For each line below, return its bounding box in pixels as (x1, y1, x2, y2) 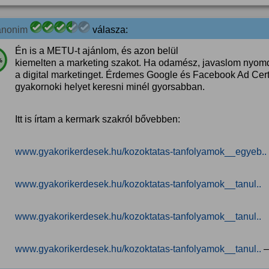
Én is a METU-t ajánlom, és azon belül (15, 46, 178, 56)
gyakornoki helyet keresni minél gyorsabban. (15, 82, 205, 92)
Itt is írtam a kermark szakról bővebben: (15, 114, 180, 124)
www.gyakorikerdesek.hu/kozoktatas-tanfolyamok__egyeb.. (15, 147, 267, 157)
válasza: (90, 25, 128, 35)
